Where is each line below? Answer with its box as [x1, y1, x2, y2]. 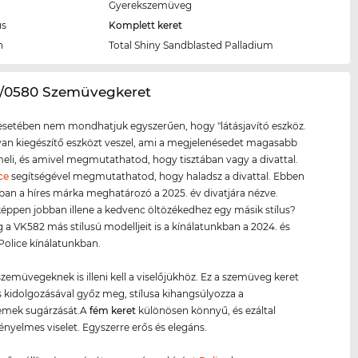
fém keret [89, 304, 137, 317]
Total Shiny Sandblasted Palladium [109, 39, 274, 52]
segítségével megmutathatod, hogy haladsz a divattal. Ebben [9, 170, 305, 183]
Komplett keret [109, 19, 183, 32]
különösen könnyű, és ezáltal [136, 304, 276, 317]
